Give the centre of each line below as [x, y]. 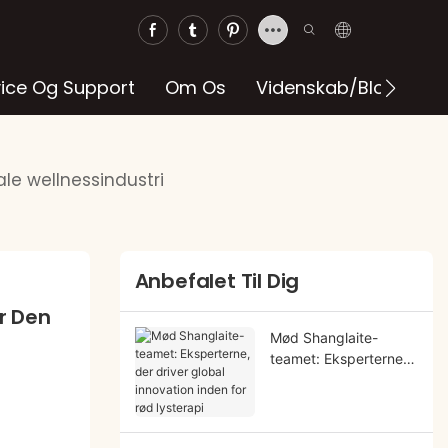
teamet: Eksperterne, [338, 358]
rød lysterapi [310, 421]
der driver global [323, 379]
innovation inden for [334, 400]
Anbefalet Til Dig [217, 281]
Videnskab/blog [326, 87]
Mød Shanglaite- [323, 337]
